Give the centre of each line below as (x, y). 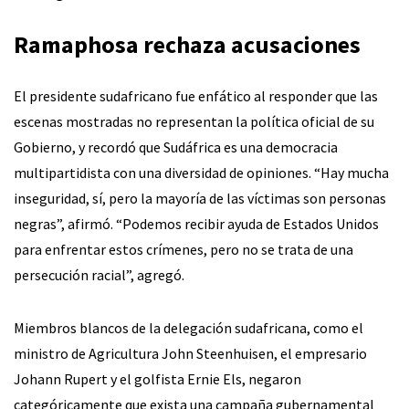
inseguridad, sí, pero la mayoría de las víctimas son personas (200, 198)
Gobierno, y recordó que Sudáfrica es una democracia (176, 147)
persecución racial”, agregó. (99, 274)
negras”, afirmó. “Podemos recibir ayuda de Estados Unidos (196, 223)
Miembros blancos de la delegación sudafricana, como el (189, 327)
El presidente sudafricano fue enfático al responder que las (196, 95)
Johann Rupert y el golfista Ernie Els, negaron (157, 378)
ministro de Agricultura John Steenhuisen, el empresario (190, 353)
